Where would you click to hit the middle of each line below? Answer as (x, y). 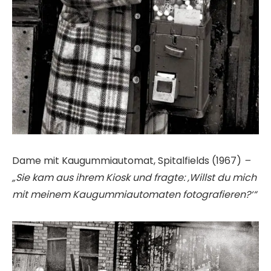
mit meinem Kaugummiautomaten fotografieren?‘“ (134, 194)
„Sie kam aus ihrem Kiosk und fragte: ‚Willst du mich (134, 177)
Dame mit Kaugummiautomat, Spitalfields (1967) (128, 160)
